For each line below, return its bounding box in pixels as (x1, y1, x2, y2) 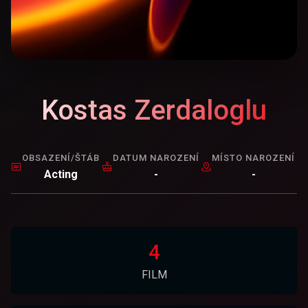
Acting (44, 168, 78, 181)
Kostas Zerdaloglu (41, 94, 267, 126)
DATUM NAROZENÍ (112, 153, 199, 163)
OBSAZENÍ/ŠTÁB (22, 153, 100, 163)
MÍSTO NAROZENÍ (212, 153, 296, 163)
